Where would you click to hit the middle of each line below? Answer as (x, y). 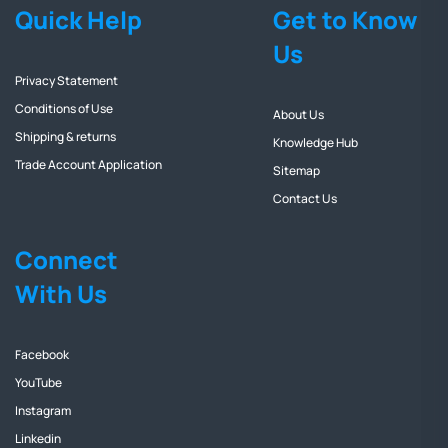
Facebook (42, 355)
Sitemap (296, 171)
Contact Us (305, 199)
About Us (298, 115)
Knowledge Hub (315, 143)
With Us (61, 294)
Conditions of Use (64, 109)
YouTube (38, 383)
